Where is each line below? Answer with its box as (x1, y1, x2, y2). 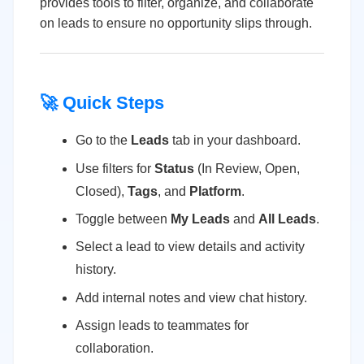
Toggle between (76, 211, 171, 226)
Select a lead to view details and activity (76, 240, 305, 254)
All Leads (258, 211, 316, 226)
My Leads (171, 211, 230, 226)
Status (154, 161, 194, 175)
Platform (189, 184, 241, 198)
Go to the (76, 133, 131, 148)
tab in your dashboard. (169, 133, 301, 148)
